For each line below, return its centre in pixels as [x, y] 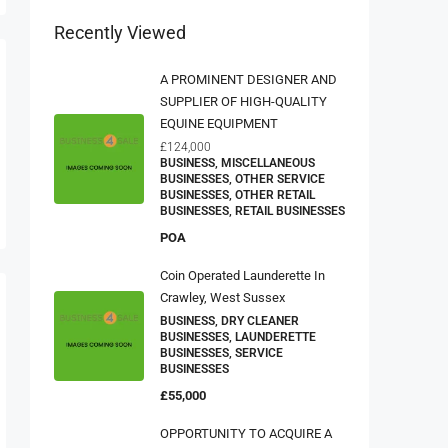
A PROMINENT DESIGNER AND [248, 74]
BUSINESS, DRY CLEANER [229, 315]
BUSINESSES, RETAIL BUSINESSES [252, 205]
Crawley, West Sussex [222, 292]
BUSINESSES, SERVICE [221, 347]
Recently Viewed [120, 27]
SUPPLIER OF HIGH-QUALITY [243, 96]
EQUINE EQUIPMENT [219, 118]
